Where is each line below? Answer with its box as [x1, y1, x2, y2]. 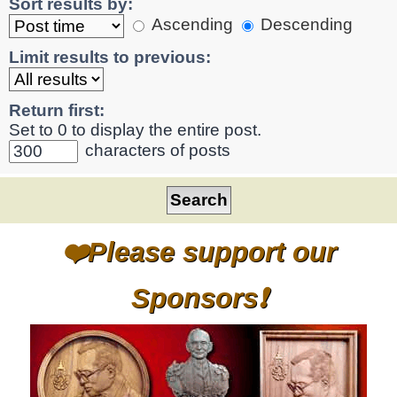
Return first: [9, 100, 105, 120]
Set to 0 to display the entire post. [9, 120, 261, 139]
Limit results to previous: [9, 47, 211, 66]
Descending [256, 15, 353, 35]
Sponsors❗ [130, 282, 267, 313]
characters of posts [81, 140, 230, 160]
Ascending [147, 15, 233, 35]
